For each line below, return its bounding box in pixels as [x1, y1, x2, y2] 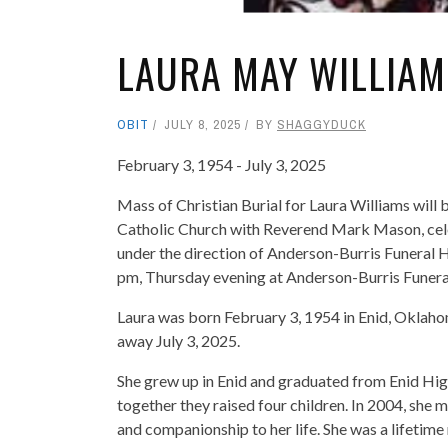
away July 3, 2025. [117, 330, 240, 350]
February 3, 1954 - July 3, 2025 [117, 154, 326, 174]
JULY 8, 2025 [164, 115, 241, 133]
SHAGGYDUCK [277, 115, 366, 133]
